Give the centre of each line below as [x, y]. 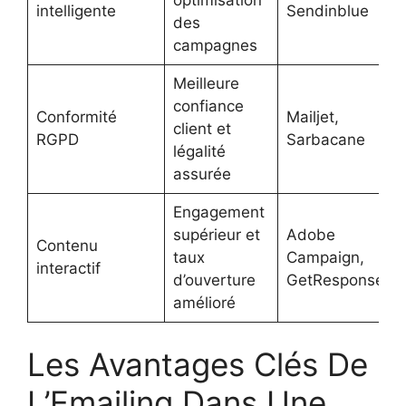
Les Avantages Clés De [198, 365]
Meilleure [206, 83]
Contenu [67, 245]
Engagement [218, 212]
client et [202, 128]
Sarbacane [325, 139]
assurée [202, 174]
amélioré [204, 302]
